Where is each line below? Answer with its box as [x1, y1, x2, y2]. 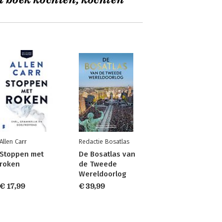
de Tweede [78, 160, 117, 168]
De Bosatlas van [78, 150, 135, 159]
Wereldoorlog [78, 169, 126, 178]
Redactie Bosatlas [78, 138, 129, 145]
